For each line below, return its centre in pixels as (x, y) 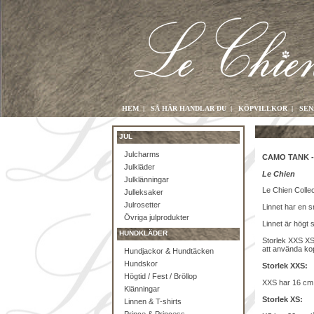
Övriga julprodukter (157, 217)
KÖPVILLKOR (263, 108)
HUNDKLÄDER (143, 233)
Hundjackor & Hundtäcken (169, 251)
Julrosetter (142, 205)
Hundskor (141, 264)
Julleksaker (144, 192)
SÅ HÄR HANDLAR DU (189, 108)
